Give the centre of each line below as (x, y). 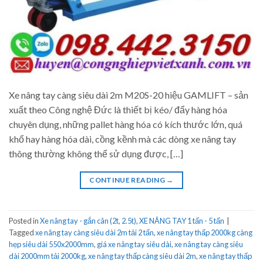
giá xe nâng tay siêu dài (134, 244)
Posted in (24, 220)
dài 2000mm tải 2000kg (47, 256)
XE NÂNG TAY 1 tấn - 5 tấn (182, 220)
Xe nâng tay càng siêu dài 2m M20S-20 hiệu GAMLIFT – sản (129, 95)
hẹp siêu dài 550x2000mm (51, 244)
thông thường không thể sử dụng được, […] (96, 154)
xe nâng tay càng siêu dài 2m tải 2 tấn (95, 232)
